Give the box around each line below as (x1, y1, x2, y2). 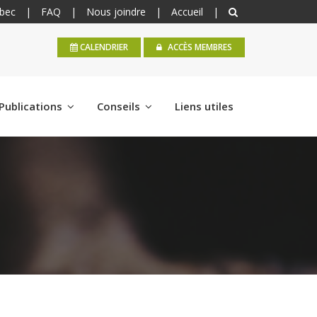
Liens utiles (175, 98, 234, 113)
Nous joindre (86, 5, 146, 18)
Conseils (97, 98, 143, 113)
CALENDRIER (78, 41, 128, 53)
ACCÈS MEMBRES (166, 41, 232, 53)
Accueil (171, 5, 203, 18)
